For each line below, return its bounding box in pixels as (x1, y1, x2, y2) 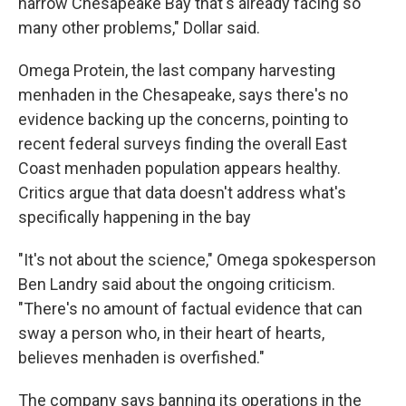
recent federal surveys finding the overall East (18, 134, 347, 153)
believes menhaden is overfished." (18, 348, 265, 367)
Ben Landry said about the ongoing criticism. (18, 275, 335, 294)
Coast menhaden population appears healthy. (18, 159, 341, 178)
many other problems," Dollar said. (18, 18, 260, 37)
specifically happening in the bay (18, 208, 251, 227)
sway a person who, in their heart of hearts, (18, 324, 324, 343)
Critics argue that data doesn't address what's (18, 183, 346, 202)
